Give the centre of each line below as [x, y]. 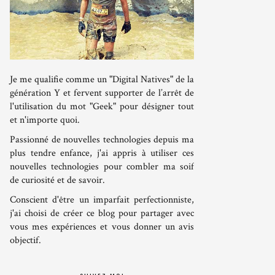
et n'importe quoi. [45, 120]
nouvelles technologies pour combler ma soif [102, 166]
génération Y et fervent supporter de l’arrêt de [102, 93]
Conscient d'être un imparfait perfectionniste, [102, 199]
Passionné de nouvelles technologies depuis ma [102, 139]
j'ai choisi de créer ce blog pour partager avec [102, 213]
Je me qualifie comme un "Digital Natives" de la [102, 79]
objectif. [25, 240]
